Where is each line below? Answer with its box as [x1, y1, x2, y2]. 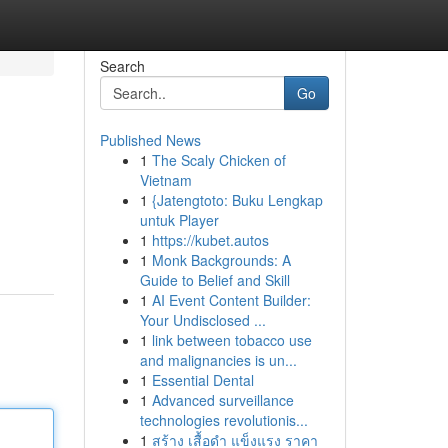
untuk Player [139, 210, 219, 230]
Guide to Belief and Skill [139, 270, 290, 290]
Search [99, 56, 145, 76]
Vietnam [139, 170, 192, 190]
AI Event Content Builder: [151, 290, 311, 310]
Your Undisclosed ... [139, 310, 266, 330]
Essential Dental [151, 370, 254, 390]
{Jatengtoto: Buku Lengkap [151, 190, 323, 210]
